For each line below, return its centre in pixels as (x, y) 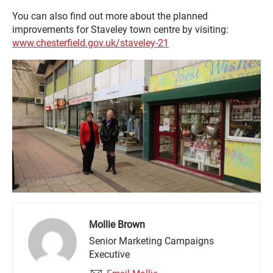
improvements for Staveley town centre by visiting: (120, 30)
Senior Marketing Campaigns (151, 241)
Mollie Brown (117, 224)
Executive (109, 254)
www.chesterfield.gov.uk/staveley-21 (90, 43)
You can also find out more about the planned (110, 16)
